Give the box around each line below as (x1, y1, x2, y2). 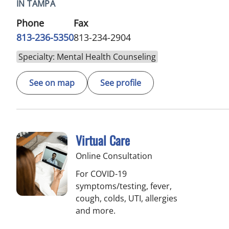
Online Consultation (76, 150, 152, 162)
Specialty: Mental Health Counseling (18, 51, 156, 62)
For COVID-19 (76, 168, 127, 179)
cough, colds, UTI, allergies (76, 193, 177, 204)
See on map (29, 77, 75, 88)
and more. (76, 205, 116, 216)
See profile (100, 77, 141, 88)
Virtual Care (76, 131, 130, 149)
